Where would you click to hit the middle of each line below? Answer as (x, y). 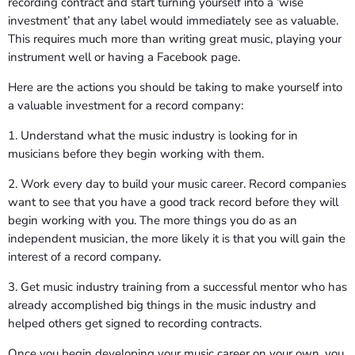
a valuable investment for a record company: (126, 105)
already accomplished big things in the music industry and (162, 305)
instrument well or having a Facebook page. (124, 57)
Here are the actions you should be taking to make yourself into (175, 87)
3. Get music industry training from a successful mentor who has (177, 286)
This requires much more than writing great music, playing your (175, 38)
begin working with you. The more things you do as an (153, 220)
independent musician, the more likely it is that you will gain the (177, 238)
